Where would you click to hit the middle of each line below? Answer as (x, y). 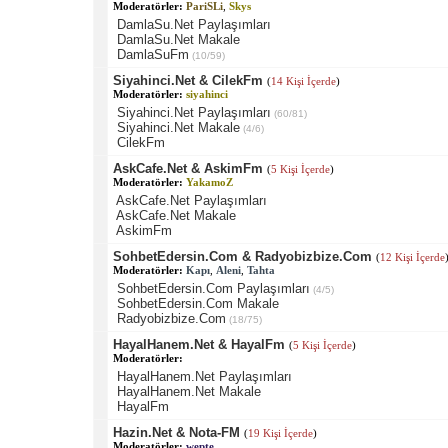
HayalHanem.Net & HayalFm (198, 344)
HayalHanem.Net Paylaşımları (204, 376)
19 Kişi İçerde (280, 432)
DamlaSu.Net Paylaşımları (193, 24)
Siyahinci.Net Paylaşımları (193, 112)
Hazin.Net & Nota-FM (176, 432)
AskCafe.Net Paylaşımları (191, 200)
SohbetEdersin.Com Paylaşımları (213, 288)
